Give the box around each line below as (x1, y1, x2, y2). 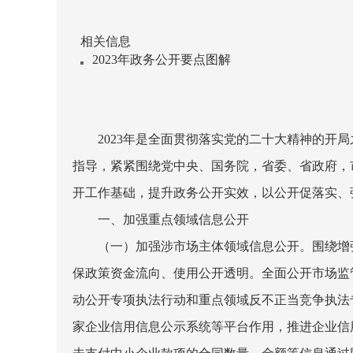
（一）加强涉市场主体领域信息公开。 (98, 240, 312, 253)
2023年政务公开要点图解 (92, 53, 231, 66)
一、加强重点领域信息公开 (98, 213, 249, 226)
